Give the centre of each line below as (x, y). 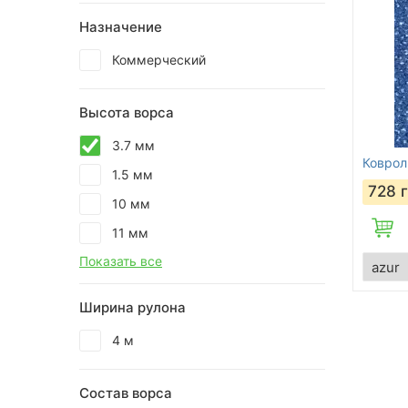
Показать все (121, 261)
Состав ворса (126, 393)
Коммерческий (159, 60)
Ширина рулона (133, 307)
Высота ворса (127, 112)
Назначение (121, 27)
